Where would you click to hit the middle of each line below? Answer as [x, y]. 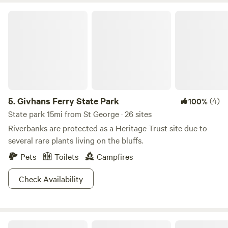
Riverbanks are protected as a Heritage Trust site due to [108, 128]
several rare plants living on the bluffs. [76, 140]
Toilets [66, 156]
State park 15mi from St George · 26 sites [80, 113]
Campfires [115, 156]
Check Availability [51, 179]
